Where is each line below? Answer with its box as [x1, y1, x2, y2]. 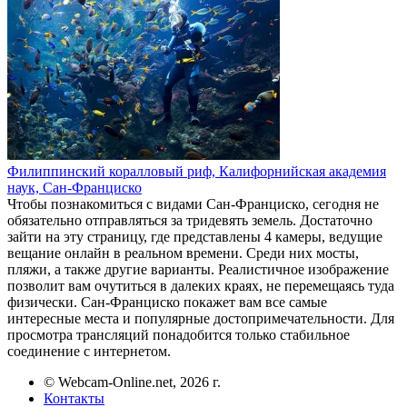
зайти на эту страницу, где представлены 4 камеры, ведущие [7, 228, 382, 244]
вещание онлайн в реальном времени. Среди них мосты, [7, 244, 359, 261]
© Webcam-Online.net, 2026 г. [44, 373, 221, 390]
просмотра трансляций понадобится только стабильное [7, 326, 350, 342]
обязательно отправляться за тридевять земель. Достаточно [7, 212, 372, 228]
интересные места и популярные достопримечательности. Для [7, 310, 394, 326]
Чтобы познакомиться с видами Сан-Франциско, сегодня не [7, 195, 379, 212]
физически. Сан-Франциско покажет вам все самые [7, 293, 327, 310]
